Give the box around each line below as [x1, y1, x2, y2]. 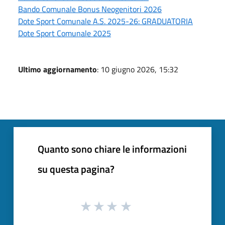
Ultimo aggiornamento [18, 63, 97, 75]
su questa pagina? [38, 161, 115, 177]
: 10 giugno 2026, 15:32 [97, 63, 178, 75]
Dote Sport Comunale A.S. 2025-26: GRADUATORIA [18, 15, 193, 27]
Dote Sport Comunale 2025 [18, 27, 111, 39]
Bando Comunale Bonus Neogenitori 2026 [18, 3, 162, 15]
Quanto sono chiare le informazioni [38, 141, 187, 157]
